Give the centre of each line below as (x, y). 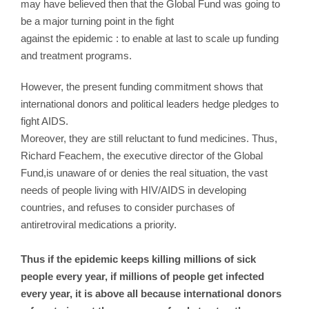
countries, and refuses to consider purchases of (128, 207)
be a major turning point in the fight (97, 21)
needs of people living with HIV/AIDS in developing (133, 190)
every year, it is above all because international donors (151, 293)
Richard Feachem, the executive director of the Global (142, 155)
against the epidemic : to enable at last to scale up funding (150, 38)
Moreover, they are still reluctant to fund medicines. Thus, (149, 138)
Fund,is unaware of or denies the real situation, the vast (144, 172)
